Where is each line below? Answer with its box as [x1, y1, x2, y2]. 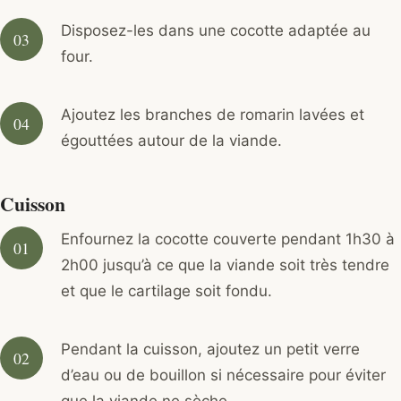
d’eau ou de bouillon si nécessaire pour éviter [61, 366, 386, 385]
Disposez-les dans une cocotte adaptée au [61, 21, 371, 40]
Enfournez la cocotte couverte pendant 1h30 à [61, 230, 395, 249]
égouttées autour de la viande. [61, 132, 282, 150]
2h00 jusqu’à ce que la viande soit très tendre [61, 256, 389, 275]
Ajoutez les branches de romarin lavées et [61, 106, 364, 124]
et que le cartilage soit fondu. [61, 282, 272, 301]
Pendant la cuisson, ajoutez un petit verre [61, 340, 360, 359]
